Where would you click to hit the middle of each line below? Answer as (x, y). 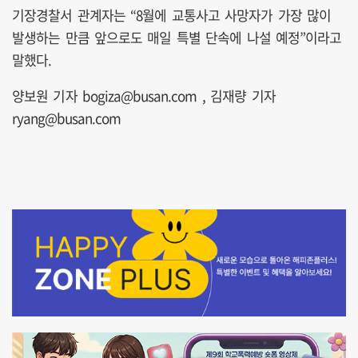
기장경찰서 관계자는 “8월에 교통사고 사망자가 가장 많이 (172, 15)
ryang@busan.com (67, 118)
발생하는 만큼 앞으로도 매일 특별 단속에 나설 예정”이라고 (177, 38)
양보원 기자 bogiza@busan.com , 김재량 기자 (144, 96)
